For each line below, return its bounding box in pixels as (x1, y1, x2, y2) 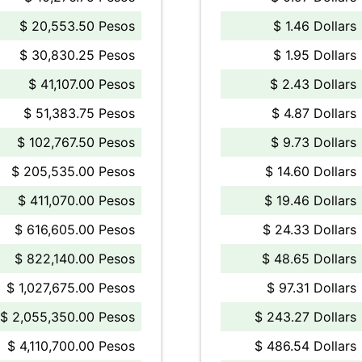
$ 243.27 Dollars (255, 309, 356, 325)
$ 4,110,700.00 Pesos (7, 338, 135, 354)
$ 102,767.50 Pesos (17, 134, 135, 150)
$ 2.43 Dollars (270, 76, 356, 92)
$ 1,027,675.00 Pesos (6, 280, 135, 296)
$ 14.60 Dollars (265, 163, 356, 179)
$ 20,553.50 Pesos (19, 18, 135, 34)
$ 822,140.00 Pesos (15, 250, 135, 267)
